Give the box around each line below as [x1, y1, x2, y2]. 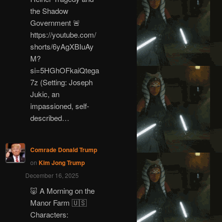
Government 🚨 [30, 17, 80, 28]
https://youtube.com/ [30, 29, 96, 40]
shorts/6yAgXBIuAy [30, 41, 94, 52]
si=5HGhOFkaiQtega [30, 65, 99, 76]
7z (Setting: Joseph [30, 77, 93, 88]
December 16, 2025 [25, 171, 79, 180]
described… [30, 112, 69, 123]
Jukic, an [30, 89, 59, 100]
